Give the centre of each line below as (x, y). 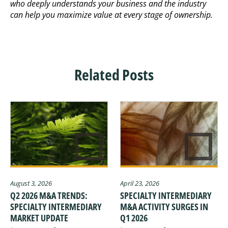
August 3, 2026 (31, 183)
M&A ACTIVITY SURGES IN (164, 207)
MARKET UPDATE (39, 218)
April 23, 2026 (140, 183)
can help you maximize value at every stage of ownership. (111, 15)
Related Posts (114, 75)
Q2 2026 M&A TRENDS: (49, 196)
